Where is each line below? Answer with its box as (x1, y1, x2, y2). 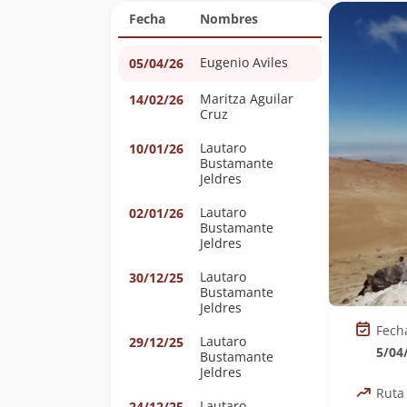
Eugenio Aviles (200, 54, 288, 71)
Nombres (200, 10, 258, 27)
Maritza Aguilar (200, 90, 250, 107)
